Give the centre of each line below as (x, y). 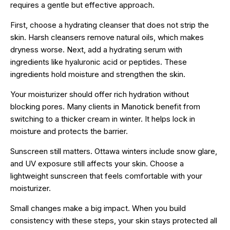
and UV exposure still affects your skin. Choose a (97, 163)
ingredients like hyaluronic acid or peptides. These (99, 62)
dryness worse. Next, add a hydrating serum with (96, 49)
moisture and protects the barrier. (69, 131)
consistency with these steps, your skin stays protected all (114, 220)
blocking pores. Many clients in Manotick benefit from (105, 106)
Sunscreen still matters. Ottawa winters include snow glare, (114, 151)
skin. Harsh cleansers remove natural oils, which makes (107, 37)
